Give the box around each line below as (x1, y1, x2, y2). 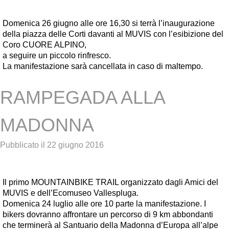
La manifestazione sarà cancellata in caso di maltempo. (3, 62, 203, 71)
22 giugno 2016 (47, 141, 104, 149)
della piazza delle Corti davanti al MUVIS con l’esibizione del (3, 30, 223, 38)
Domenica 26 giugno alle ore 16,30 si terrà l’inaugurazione (3, 19, 215, 28)
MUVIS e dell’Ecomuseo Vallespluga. (3, 189, 139, 197)
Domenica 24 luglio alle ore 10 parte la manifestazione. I (3, 199, 206, 208)
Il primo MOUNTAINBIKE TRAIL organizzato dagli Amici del (3, 178, 218, 187)
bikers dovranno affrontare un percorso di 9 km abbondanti (3, 210, 213, 219)
